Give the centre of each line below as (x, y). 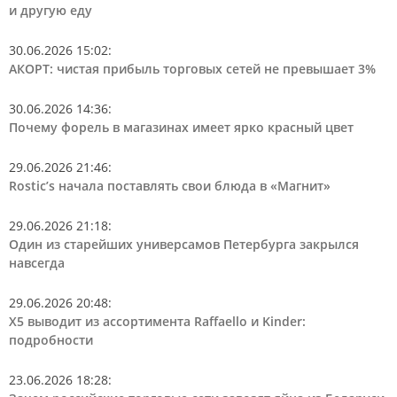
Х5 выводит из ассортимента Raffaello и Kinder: (157, 321)
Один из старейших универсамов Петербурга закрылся (184, 244)
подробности (51, 339)
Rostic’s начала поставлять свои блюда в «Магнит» (170, 185)
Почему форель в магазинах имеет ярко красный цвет (181, 127)
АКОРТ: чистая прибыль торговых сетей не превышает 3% (192, 68)
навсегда (37, 262)
